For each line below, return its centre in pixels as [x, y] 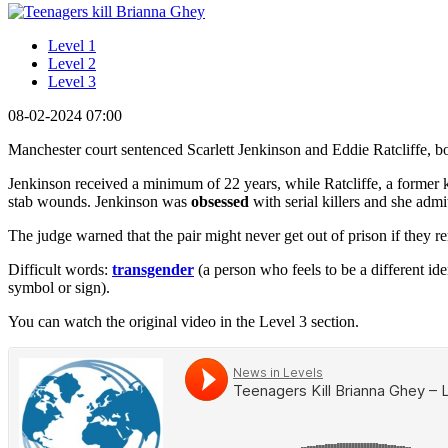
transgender [153, 269]
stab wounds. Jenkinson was [99, 201]
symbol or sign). [59, 287]
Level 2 [72, 63]
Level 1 [72, 45]
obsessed [220, 201]
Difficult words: [60, 269]
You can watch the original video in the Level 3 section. [183, 321]
